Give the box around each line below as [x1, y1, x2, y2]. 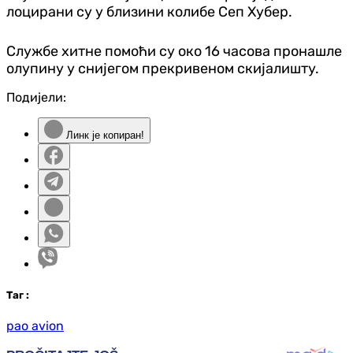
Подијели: [6, 89, 66, 105]
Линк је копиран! [63, 128, 144, 141]
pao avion [6, 318, 64, 333]
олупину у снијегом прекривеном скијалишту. [6, 59, 319, 77]
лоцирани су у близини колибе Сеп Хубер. [6, 2, 292, 20]
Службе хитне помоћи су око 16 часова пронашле [6, 42, 342, 60]
